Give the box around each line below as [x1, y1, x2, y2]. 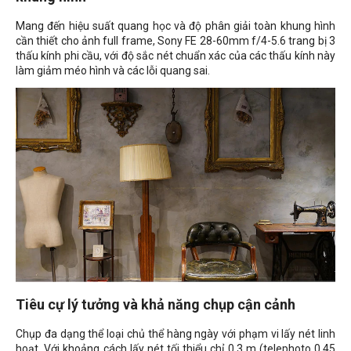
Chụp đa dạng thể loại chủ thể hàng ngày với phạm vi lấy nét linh [16, 327, 335, 341]
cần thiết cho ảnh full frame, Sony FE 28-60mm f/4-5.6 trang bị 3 [16, 34, 335, 48]
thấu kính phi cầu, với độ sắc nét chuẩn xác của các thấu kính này [16, 49, 335, 63]
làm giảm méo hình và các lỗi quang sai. [16, 64, 210, 78]
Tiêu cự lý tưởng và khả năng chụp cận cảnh [16, 296, 295, 313]
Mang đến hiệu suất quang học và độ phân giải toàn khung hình [16, 20, 335, 33]
